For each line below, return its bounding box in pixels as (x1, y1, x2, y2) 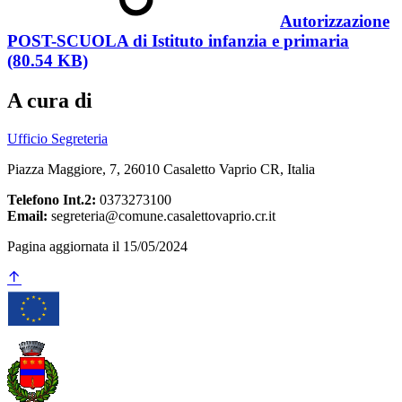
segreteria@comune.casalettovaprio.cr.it (48, 208, 275, 224)
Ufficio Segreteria (7, 131, 108, 147)
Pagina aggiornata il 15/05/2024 (7, 239, 188, 255)
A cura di (7, 89, 92, 113)
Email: (7, 208, 48, 224)
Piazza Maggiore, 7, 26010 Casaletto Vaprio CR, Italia (7, 162, 315, 178)
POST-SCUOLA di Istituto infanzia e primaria (7, 31, 349, 51)
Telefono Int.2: (7, 192, 96, 208)
